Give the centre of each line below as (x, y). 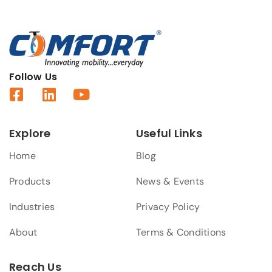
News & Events (170, 181)
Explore (30, 133)
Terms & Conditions (181, 232)
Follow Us (33, 76)
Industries (32, 206)
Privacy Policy (168, 206)
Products (30, 181)
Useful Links (169, 133)
